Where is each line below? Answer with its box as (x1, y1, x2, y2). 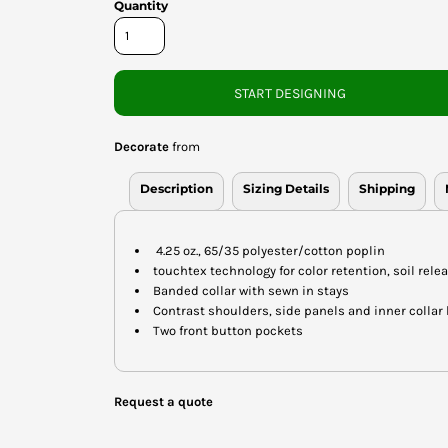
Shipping (359, 180, 415, 196)
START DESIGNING (234, 84, 346, 102)
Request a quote (114, 393, 213, 409)
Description (140, 180, 213, 196)
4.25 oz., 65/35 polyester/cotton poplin (153, 242, 385, 258)
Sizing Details (243, 180, 329, 196)
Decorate (114, 138, 169, 154)
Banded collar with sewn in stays (153, 282, 349, 298)
